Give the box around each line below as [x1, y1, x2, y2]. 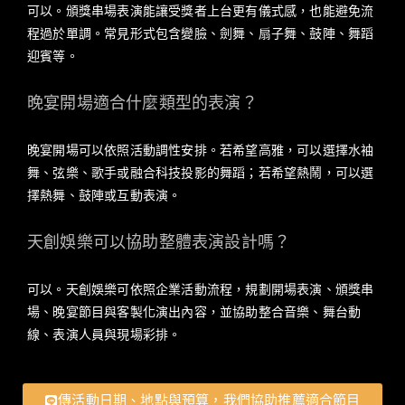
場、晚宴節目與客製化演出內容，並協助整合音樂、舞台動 [27, 306, 362, 320]
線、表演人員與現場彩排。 [27, 328, 182, 343]
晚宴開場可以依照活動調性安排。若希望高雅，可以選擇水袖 [27, 144, 374, 158]
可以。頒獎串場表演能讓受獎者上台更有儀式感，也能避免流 [27, 5, 374, 19]
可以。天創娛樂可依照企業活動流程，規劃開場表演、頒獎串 [27, 283, 374, 297]
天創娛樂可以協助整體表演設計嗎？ [27, 233, 291, 252]
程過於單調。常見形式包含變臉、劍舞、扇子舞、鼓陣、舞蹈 [27, 27, 374, 42]
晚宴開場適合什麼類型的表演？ [27, 94, 258, 113]
